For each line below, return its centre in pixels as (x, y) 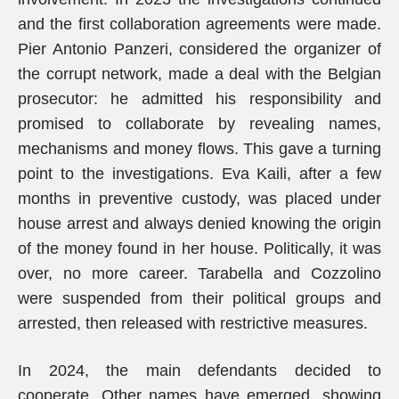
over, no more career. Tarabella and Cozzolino (199, 273)
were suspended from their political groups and (199, 298)
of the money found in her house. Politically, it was (199, 248)
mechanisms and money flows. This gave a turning (199, 149)
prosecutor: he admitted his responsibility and (199, 99)
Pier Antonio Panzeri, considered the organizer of (199, 49)
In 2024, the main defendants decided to (199, 370)
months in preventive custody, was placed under (199, 199)
